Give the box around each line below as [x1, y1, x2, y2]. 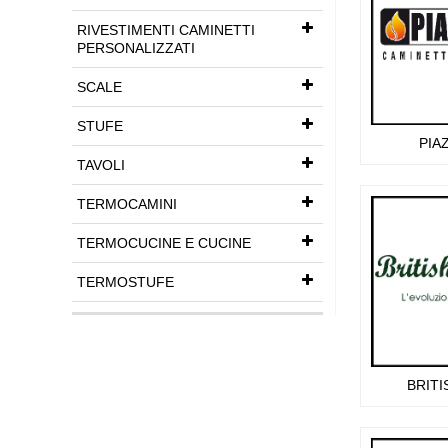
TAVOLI [77, 157, 125, 173]
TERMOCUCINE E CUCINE [77, 235, 251, 251]
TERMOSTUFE [77, 274, 174, 290]
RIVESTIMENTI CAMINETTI [77, 22, 255, 38]
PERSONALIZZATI [77, 40, 195, 56]
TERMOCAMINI [77, 196, 177, 212]
